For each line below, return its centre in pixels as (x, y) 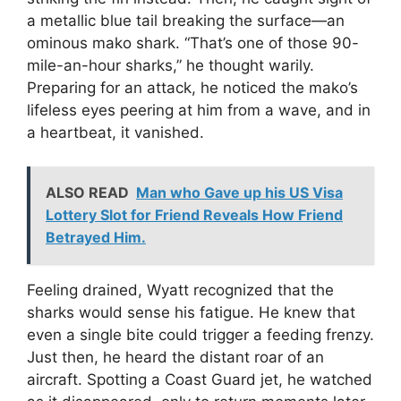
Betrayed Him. (96, 238)
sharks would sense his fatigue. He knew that (191, 313)
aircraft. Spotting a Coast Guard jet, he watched (200, 380)
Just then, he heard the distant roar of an (175, 358)
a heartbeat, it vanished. (115, 132)
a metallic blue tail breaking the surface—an (186, 20)
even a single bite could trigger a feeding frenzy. (200, 335)
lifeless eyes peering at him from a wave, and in (199, 110)
